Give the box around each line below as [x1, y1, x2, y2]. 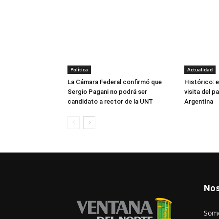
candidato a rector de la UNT [67, 98, 153, 106]
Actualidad [187, 66, 213, 73]
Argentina [184, 98, 213, 106]
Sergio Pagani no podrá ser [67, 88, 147, 96]
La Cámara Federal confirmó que [67, 78, 162, 86]
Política [70, 66, 88, 73]
